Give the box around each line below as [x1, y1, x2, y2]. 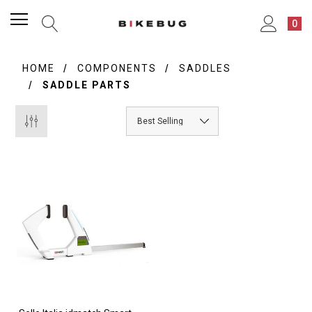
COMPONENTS [77, 63, 157, 74]
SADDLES [179, 63, 232, 74]
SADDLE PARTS [42, 79, 132, 91]
